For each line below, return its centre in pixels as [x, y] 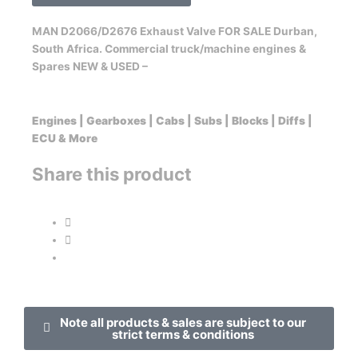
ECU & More [65, 138]
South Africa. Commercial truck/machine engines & [169, 48]
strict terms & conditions [183, 334]
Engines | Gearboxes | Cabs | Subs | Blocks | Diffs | [172, 120]
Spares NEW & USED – [90, 66]
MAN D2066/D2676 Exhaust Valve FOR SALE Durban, [175, 31]
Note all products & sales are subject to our [183, 322]
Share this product [112, 173]
